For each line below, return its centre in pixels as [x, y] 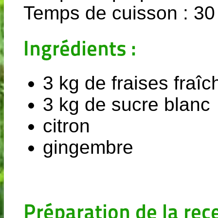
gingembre [88, 147]
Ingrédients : [80, 48]
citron [66, 126]
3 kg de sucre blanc [127, 104]
